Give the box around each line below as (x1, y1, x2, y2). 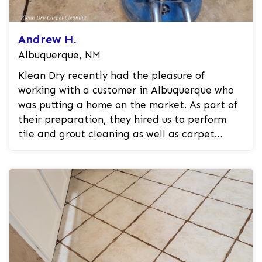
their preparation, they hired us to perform (18, 113, 226, 125)
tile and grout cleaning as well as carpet (18, 127, 215, 140)
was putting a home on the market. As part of (18, 98, 237, 111)
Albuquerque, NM (18, 49, 101, 61)
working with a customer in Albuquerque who (18, 84, 234, 96)
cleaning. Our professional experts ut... (18, 142, 202, 154)
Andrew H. (18, 32, 77, 46)
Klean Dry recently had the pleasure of (18, 69, 205, 81)
